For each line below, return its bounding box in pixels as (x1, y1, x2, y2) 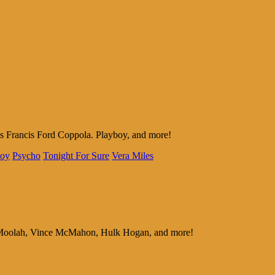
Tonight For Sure (43, 150, 109, 161)
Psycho (12, 150, 41, 161)
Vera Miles (112, 150, 153, 161)
